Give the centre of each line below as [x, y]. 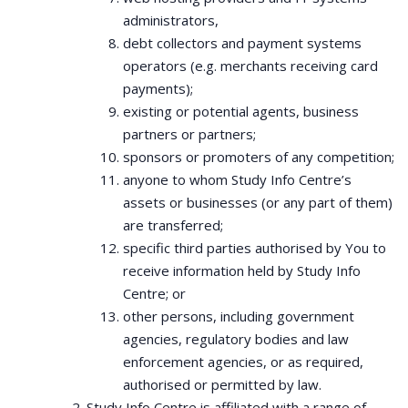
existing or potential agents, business [241, 111]
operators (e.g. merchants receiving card [250, 66]
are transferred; [173, 225]
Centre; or [154, 293]
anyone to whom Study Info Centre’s [237, 179]
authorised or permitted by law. [222, 384]
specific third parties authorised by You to [255, 248]
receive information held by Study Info [242, 270]
